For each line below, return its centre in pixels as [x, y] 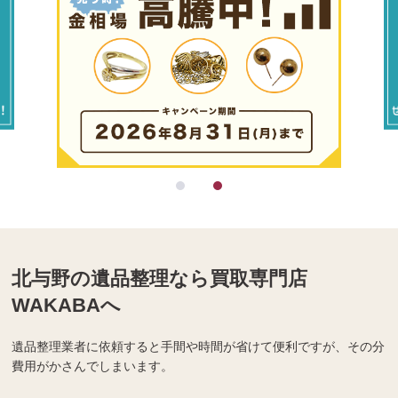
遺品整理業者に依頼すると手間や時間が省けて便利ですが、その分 [199, 347]
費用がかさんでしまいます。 [93, 366]
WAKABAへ [67, 306]
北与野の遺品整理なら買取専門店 [160, 279]
